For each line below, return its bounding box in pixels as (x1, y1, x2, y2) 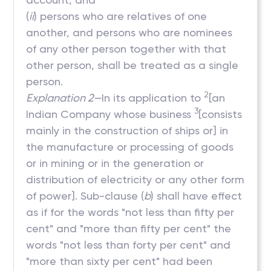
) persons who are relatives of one (34, 10, 207, 22)
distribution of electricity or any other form (26, 173, 245, 186)
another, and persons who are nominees (26, 26, 233, 39)
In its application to (102, 91, 204, 104)
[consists (198, 108, 243, 120)
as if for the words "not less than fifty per (26, 206, 235, 218)
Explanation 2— (26, 91, 102, 104)
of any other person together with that (26, 42, 227, 55)
